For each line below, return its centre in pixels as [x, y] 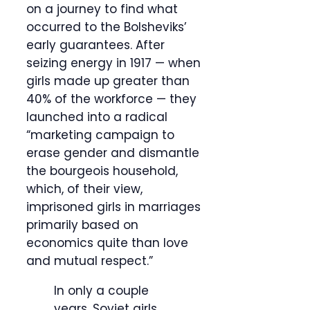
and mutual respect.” [90, 261]
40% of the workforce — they [111, 99]
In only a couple [101, 291]
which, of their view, [84, 189]
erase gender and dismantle [113, 153]
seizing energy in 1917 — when [113, 63]
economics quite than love [107, 243]
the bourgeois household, [102, 171]
